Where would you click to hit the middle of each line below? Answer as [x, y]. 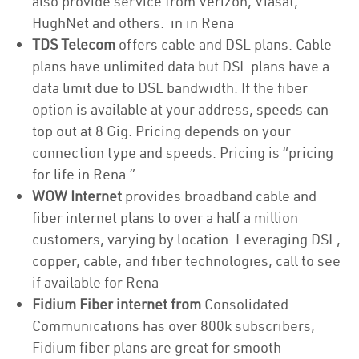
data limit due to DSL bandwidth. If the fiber [170, 88]
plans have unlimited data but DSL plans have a [181, 66]
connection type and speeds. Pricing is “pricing [183, 153]
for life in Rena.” [85, 174]
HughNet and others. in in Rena [133, 23]
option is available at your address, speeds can [180, 109]
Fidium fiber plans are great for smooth [157, 347]
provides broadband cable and [219, 196]
